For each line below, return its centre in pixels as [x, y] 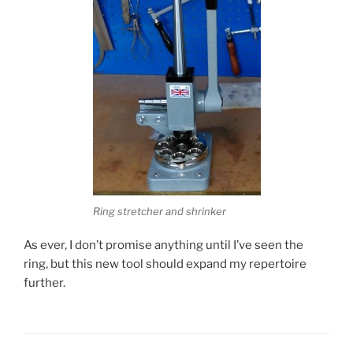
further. [45, 282]
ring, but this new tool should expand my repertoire [165, 264]
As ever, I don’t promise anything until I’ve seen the [163, 245]
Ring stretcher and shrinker [159, 212]
